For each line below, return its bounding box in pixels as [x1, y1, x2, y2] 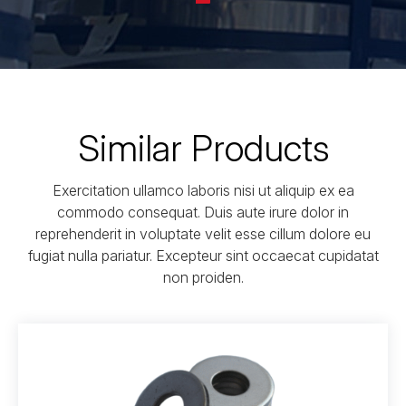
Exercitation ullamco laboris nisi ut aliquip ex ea [52, 181, 354, 199]
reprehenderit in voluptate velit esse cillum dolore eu [35, 225, 371, 243]
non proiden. [162, 268, 244, 286]
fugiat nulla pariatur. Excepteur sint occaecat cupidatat [27, 246, 379, 265]
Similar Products [77, 126, 329, 170]
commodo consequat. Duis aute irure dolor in [57, 203, 349, 221]
